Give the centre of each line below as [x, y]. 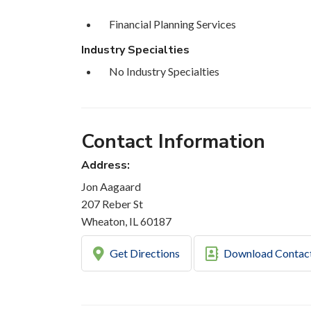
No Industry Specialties [164, 72]
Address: [106, 166]
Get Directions [143, 253]
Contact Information [173, 142]
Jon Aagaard [111, 187]
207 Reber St [112, 204]
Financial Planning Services [173, 24]
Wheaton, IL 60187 [126, 221]
